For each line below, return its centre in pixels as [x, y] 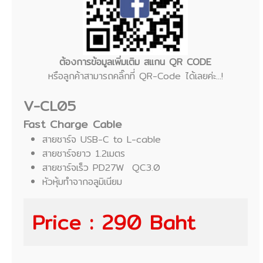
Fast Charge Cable [73, 124]
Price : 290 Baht [114, 222]
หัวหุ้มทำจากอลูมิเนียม [82, 182]
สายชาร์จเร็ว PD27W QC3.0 [101, 168]
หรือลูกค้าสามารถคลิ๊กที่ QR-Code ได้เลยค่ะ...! [135, 76]
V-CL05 [50, 106]
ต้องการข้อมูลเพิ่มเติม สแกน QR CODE [136, 62]
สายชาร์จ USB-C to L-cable [102, 140]
